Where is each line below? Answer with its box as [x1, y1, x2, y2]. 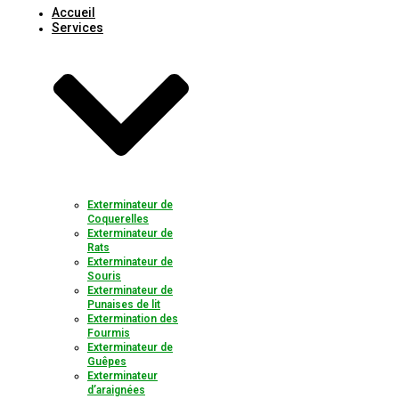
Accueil [52, 4, 95, 20]
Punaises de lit [87, 298, 160, 312]
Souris [87, 270, 121, 283]
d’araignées [87, 384, 145, 397]
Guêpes [87, 355, 126, 369]
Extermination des [87, 313, 178, 326]
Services [52, 20, 103, 35]
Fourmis [87, 327, 130, 340]
